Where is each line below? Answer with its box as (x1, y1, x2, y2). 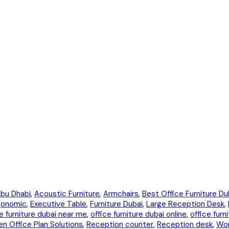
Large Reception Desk (146, 199, 224, 210)
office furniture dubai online (90, 209, 187, 220)
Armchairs (103, 189, 139, 199)
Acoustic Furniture (34, 189, 100, 199)
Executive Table (30, 199, 86, 210)
